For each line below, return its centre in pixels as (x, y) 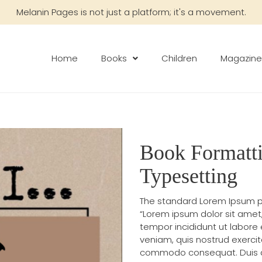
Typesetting (189, 176)
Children (179, 58)
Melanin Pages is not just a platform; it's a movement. (131, 12)
